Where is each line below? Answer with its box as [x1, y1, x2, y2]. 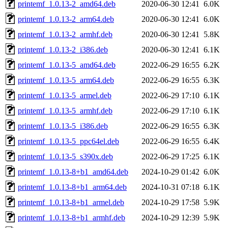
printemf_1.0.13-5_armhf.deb [18, 106, 112, 115]
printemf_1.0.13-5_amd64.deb [18, 60, 116, 69]
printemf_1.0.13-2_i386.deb [18, 45, 108, 54]
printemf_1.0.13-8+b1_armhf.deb [18, 213, 125, 222]
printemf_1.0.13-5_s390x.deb [18, 152, 113, 161]
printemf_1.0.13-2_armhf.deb [18, 30, 112, 39]
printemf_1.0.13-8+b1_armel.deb [18, 197, 124, 207]
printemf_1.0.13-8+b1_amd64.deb [18, 167, 128, 176]
